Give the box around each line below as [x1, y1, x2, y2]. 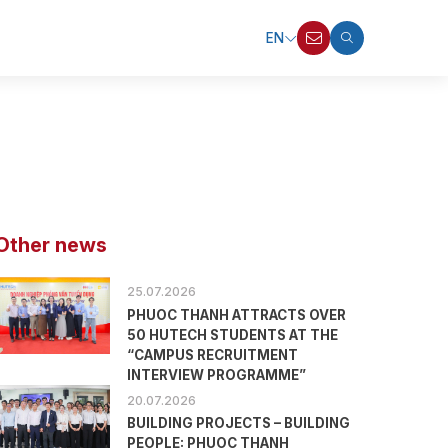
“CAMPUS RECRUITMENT [127, 346, 299, 363]
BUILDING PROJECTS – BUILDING [127, 414, 351, 431]
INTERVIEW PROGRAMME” [127, 366, 307, 383]
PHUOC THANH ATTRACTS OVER [127, 306, 347, 323]
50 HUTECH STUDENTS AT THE [127, 326, 339, 343]
